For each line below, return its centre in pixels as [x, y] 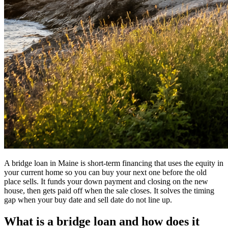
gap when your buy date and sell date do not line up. [88, 199]
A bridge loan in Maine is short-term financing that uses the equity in [114, 163]
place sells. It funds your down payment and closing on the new [106, 181]
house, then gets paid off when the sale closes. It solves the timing [109, 190]
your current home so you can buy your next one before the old [105, 172]
